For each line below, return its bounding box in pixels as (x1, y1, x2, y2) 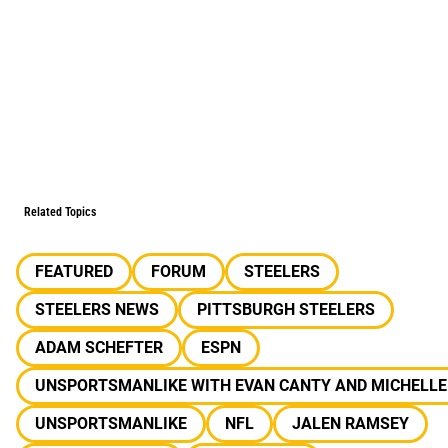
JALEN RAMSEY (292, 414, 409, 433)
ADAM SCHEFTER (35, 338, 163, 357)
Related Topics (24, 205, 96, 219)
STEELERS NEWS (35, 300, 159, 319)
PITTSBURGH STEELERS (197, 300, 375, 319)
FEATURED (35, 262, 113, 281)
